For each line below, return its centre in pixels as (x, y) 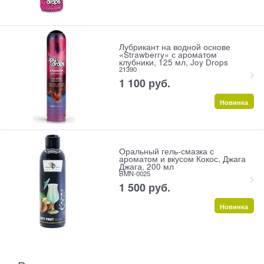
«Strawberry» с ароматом (168, 55)
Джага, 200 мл (146, 167)
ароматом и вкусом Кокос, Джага (182, 159)
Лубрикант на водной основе (174, 47)
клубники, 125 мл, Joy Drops (173, 62)
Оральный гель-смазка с (166, 151)
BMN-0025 (134, 174)
